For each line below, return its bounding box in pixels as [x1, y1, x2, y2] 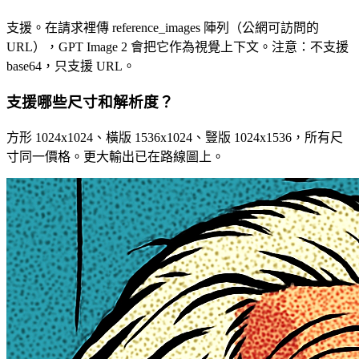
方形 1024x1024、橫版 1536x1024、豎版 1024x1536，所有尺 [6, 130, 343, 144]
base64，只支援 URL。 [6, 59, 135, 74]
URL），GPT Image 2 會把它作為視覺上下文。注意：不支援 [6, 40, 349, 54]
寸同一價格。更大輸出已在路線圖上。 [6, 149, 224, 163]
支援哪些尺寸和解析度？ [6, 93, 174, 111]
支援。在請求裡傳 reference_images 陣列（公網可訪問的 [6, 21, 319, 35]
